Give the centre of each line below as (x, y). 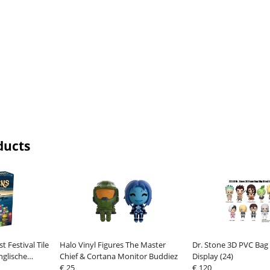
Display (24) (212, 256)
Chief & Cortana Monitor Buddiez (118, 256)
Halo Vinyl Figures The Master (112, 245)
